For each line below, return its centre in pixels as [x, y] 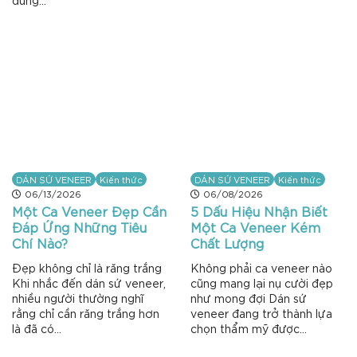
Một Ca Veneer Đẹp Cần [89, 211]
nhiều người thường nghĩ [78, 298]
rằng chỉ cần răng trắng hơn [86, 313]
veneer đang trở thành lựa [261, 313]
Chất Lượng [227, 243]
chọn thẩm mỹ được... [249, 328]
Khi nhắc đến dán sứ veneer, [89, 282]
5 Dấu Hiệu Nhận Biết [259, 211]
